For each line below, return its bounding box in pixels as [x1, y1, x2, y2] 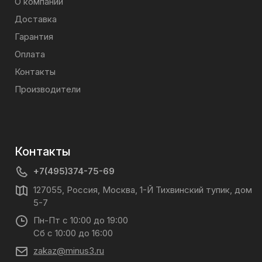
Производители [15, 84, 81, 95]
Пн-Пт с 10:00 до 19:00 [33, 215, 128, 226]
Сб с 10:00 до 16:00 [33, 227, 113, 239]
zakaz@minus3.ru [33, 245, 104, 256]
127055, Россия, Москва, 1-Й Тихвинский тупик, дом [33, 184, 252, 195]
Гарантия [15, 31, 53, 42]
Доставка [15, 13, 57, 25]
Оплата [15, 49, 45, 60]
